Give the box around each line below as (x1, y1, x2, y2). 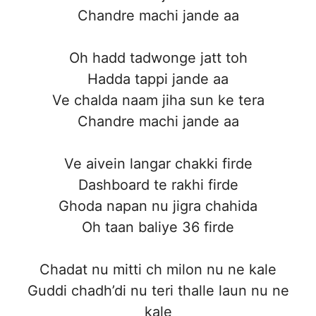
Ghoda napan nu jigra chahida (59, 197, 257, 214)
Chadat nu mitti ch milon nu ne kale (39, 260, 276, 278)
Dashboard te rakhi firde (78, 176, 238, 193)
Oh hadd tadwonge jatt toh (68, 49, 248, 66)
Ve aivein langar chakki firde (63, 154, 253, 172)
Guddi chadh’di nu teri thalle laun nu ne (27, 281, 289, 299)
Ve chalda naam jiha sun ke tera (51, 91, 265, 109)
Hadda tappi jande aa (87, 70, 229, 87)
